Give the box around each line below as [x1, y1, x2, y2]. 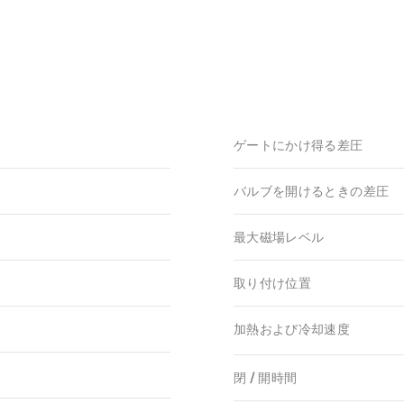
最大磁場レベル [234, 230, 325, 245]
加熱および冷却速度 [234, 322, 351, 337]
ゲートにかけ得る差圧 [234, 138, 363, 153]
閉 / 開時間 [234, 371, 298, 386]
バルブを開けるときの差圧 [234, 184, 390, 199]
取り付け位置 [234, 276, 312, 291]
